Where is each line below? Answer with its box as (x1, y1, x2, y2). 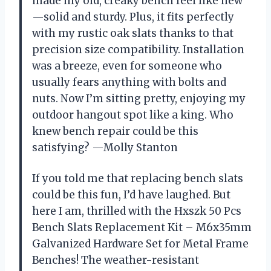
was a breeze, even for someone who (32, 59, 222, 73)
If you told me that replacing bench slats (32, 172, 243, 186)
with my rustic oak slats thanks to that (32, 27, 233, 41)
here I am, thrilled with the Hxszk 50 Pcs (32, 204, 241, 218)
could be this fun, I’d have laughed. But (32, 188, 230, 202)
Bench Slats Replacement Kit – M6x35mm (32, 221, 252, 235)
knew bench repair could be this (32, 125, 198, 139)
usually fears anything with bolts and (32, 76, 226, 90)
